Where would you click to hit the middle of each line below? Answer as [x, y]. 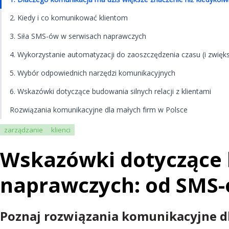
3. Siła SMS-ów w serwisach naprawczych [78, 36]
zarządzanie [24, 130]
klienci [61, 130]
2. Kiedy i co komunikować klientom [69, 18]
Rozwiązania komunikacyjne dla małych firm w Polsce [99, 110]
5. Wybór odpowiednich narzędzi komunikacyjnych [93, 73]
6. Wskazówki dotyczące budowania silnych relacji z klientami [110, 91]
